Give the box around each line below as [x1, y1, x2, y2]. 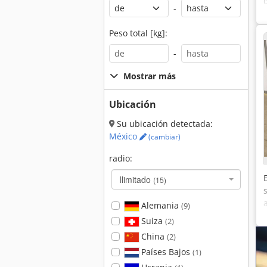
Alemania [138, 200, 181, 211]
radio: [109, 153, 132, 164]
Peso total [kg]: [109, 27, 167, 39]
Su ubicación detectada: [114, 118, 213, 129]
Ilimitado [119, 173, 153, 185]
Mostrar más [123, 70, 176, 82]
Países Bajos [138, 246, 193, 257]
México [109, 131, 139, 142]
